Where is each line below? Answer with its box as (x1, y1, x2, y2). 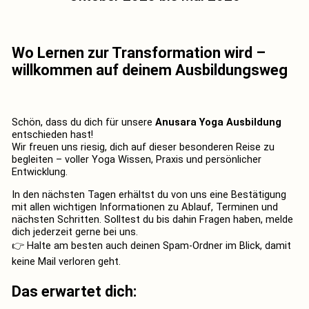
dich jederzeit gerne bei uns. (11, 225, 138, 238)
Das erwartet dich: (11, 282, 137, 300)
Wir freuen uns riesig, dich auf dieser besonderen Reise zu (11, 141, 275, 154)
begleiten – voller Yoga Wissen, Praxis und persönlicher (11, 153, 261, 166)
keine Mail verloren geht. (11, 255, 121, 268)
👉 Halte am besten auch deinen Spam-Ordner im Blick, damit (11, 239, 291, 252)
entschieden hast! (11, 128, 93, 141)
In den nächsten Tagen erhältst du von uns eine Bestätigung (11, 188, 286, 201)
